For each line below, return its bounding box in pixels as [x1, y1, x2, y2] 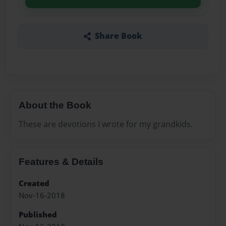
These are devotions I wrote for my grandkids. [19, 119, 193, 130]
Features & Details [19, 156, 103, 167]
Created [19, 178, 49, 189]
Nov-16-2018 [19, 190, 65, 201]
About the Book [19, 99, 91, 110]
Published [19, 209, 57, 220]
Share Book [94, 30, 142, 42]
